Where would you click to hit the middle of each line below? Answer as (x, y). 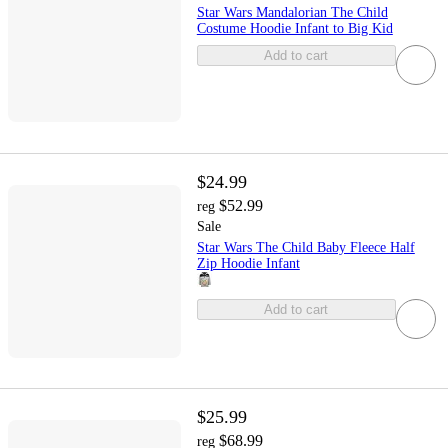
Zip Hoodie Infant (248, 264)
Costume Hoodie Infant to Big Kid (294, 28)
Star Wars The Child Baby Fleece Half (305, 248)
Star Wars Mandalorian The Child (292, 12)
